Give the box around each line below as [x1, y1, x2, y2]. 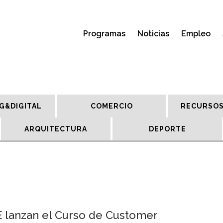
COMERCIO [90, 102, 133, 110]
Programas [83, 29, 125, 38]
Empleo [181, 29, 211, 38]
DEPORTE [148, 125, 186, 133]
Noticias [137, 29, 169, 38]
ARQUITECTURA [24, 125, 87, 133]
